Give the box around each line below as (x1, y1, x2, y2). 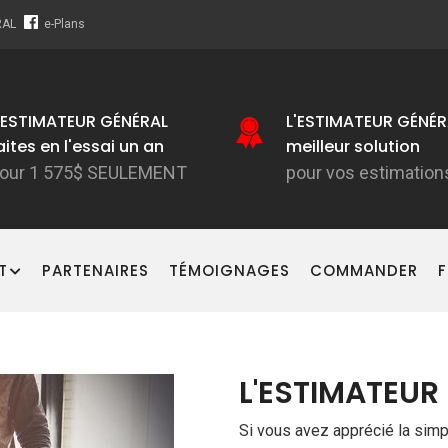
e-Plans (44, 17, 85, 31)
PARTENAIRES (42, 260, 149, 281)
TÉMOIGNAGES (169, 260, 290, 281)
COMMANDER (310, 260, 418, 281)
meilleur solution (285, 135, 420, 158)
